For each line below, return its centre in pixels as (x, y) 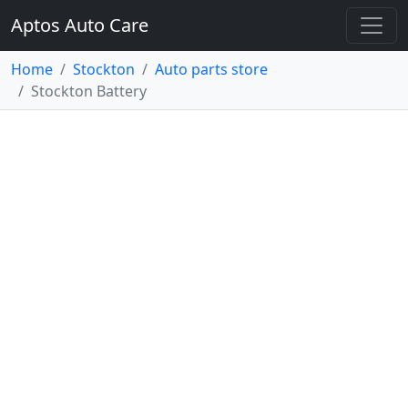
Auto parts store (211, 69)
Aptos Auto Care (80, 25)
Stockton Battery (89, 91)
